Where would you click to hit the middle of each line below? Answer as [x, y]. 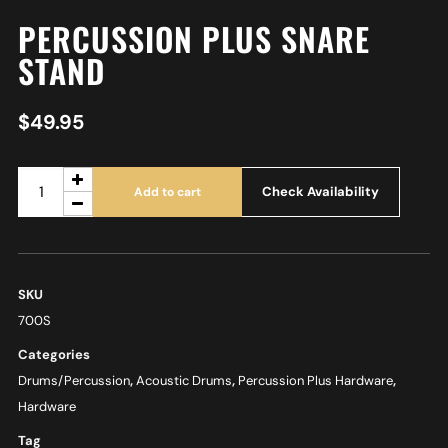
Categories [53, 354]
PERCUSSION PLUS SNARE [193, 38]
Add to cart [167, 191]
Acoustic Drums [183, 380]
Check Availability [320, 192]
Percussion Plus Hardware [315, 380]
